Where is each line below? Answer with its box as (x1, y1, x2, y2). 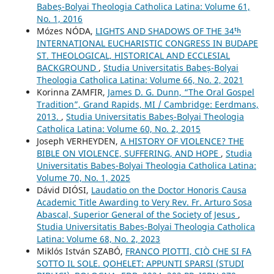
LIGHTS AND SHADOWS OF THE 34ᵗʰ (95, 24, 241, 37)
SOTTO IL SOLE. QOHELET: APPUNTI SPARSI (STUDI (36, 257, 244, 269)
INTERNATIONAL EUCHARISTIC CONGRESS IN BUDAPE (36, 37, 258, 49)
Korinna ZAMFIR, (36, 86, 108, 98)
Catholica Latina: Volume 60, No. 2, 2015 (36, 122, 201, 135)
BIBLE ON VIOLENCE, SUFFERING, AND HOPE (36, 147, 221, 159)
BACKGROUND (36, 61, 98, 73)
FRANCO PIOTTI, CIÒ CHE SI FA (125, 245, 251, 257)
